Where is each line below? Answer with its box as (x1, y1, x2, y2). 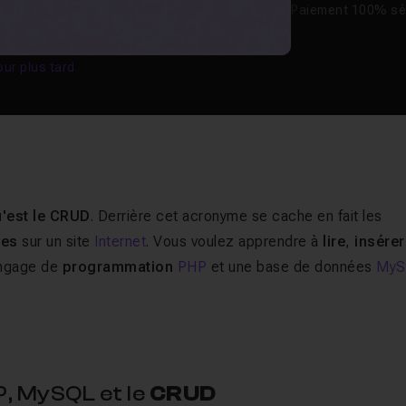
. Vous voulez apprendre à (146, 233, 324, 250)
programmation (62, 258, 178, 275)
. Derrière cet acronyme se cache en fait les (90, 208, 382, 225)
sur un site (17, 233, 95, 250)
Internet (94, 233, 147, 250)
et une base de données (207, 258, 377, 275)
